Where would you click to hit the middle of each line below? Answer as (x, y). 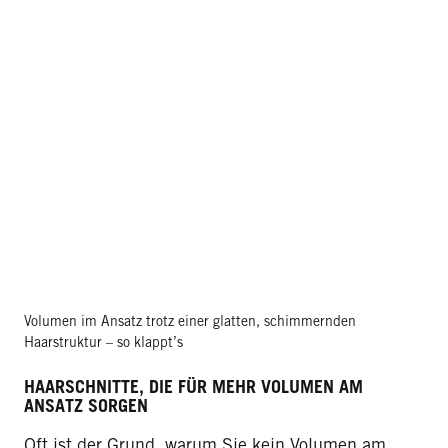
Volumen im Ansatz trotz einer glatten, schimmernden (190, 321)
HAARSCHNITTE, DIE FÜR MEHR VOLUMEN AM (193, 387)
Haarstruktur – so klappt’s (103, 342)
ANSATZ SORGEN (86, 406)
